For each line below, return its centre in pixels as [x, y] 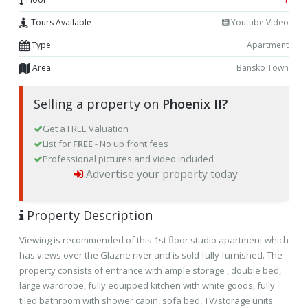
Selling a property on [98, 104]
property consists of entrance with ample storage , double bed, [150, 270]
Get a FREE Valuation [86, 129]
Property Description [88, 215]
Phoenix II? [195, 104]
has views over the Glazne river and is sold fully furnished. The [151, 255]
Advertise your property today [162, 174]
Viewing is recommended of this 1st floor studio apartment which [154, 240]
